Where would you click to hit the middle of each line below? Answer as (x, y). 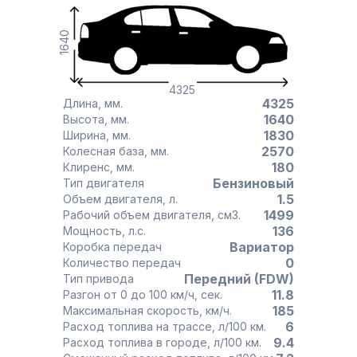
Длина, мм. (114, 103)
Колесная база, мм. (160, 151)
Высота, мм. (120, 119)
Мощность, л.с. (137, 230)
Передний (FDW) (239, 279)
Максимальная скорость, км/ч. (219, 310)
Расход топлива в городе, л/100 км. (162, 342)
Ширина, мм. (122, 135)
